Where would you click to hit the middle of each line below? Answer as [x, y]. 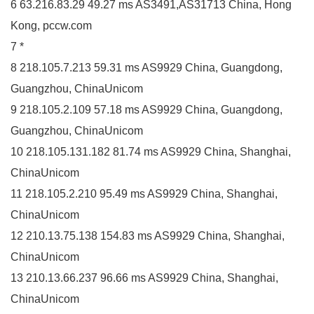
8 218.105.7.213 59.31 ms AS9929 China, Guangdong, [146, 67]
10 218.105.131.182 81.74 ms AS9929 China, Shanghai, [151, 151]
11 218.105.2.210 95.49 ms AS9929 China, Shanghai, [144, 193]
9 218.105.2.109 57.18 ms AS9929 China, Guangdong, [146, 109]
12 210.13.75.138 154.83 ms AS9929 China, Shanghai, [148, 235]
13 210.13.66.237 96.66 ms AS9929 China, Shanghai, [144, 278]
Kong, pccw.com [51, 25]
